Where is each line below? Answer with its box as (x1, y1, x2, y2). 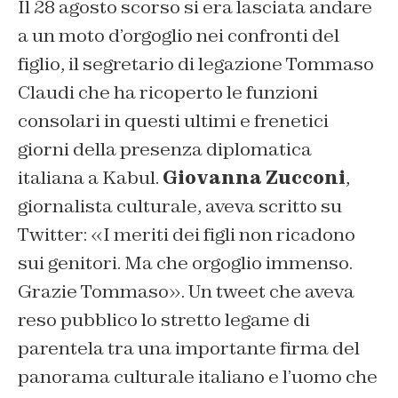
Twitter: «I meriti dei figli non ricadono (18, 223, 355, 247)
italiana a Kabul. (18, 166, 163, 190)
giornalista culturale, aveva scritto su (18, 195, 342, 219)
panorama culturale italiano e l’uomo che (18, 365, 378, 389)
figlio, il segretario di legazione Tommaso (18, 52, 374, 76)
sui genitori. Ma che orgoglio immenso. (18, 251, 353, 275)
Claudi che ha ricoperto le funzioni (18, 81, 318, 105)
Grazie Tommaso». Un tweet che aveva (18, 280, 354, 304)
